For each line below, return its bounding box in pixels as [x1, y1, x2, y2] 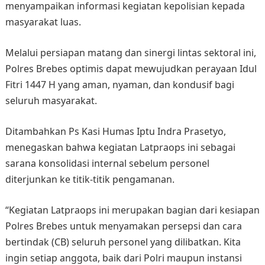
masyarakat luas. [5, 15, 81, 29]
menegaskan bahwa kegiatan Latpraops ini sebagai [5, 141, 235, 154]
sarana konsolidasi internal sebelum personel [5, 157, 209, 170]
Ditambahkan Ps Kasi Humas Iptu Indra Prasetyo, [5, 125, 226, 138]
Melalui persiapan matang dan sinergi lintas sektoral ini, [5, 46, 256, 60]
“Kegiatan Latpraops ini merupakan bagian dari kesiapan [5, 203, 260, 217]
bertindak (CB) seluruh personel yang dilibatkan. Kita [5, 235, 241, 249]
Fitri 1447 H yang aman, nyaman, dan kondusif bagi [5, 78, 234, 92]
